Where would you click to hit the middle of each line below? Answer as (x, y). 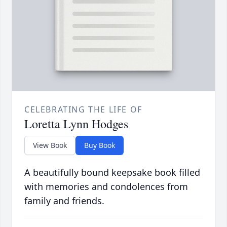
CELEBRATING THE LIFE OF (83, 110)
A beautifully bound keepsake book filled (112, 173)
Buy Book (100, 145)
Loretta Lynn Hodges (76, 124)
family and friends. (64, 201)
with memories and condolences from (106, 187)
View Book (50, 145)
